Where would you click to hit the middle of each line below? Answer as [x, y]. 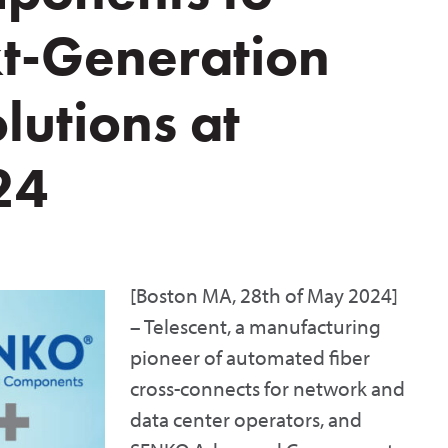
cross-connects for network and [267, 388]
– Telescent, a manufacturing [255, 326]
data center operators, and [246, 419]
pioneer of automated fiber [250, 357]
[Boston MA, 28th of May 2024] [264, 295]
